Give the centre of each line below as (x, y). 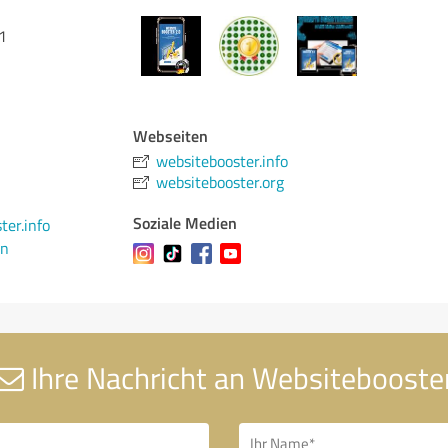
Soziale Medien (185, 222)
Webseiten (171, 135)
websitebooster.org (220, 182)
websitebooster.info (222, 161)
